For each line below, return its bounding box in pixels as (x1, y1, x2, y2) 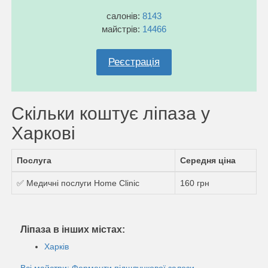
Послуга (17, 155, 51, 165)
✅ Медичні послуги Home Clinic (17, 178, 139, 188)
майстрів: (102, 23, 142, 34)
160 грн (180, 178, 209, 188)
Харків (44, 241, 69, 251)
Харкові (11, 123, 75, 143)
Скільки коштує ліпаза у (11, 103, 210, 123)
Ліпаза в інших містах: (20, 224, 125, 234)
